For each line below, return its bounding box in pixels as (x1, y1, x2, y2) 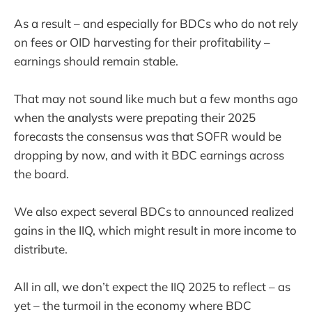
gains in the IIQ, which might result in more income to (14, 223, 297, 238)
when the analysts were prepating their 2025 (14, 109, 256, 125)
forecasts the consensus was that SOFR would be (14, 128, 281, 143)
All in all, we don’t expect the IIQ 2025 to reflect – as (14, 279, 290, 295)
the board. (14, 166, 69, 181)
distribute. (14, 242, 68, 257)
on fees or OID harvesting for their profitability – (14, 34, 270, 49)
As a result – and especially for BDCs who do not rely (14, 15, 298, 31)
